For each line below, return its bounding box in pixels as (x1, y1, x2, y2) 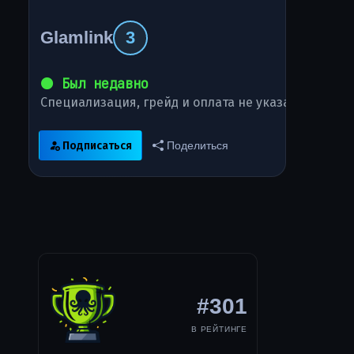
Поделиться (164, 138, 228, 152)
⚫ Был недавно (40, 75, 149, 93)
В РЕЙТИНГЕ (191, 324, 247, 333)
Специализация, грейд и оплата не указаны (40, 95, 308, 111)
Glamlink (40, 28, 114, 48)
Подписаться (62, 138, 132, 153)
